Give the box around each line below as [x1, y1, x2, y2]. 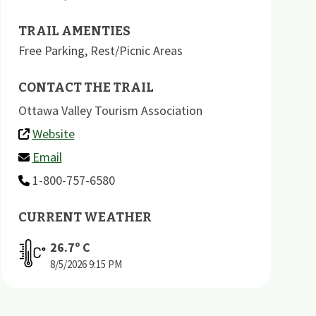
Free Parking [18, 42, 85, 59]
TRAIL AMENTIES [18, 23, 130, 39]
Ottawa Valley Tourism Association [18, 102, 202, 119]
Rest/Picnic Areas [90, 42, 183, 59]
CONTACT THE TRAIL [18, 79, 154, 95]
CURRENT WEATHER [18, 209, 152, 225]
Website [32, 125, 75, 142]
